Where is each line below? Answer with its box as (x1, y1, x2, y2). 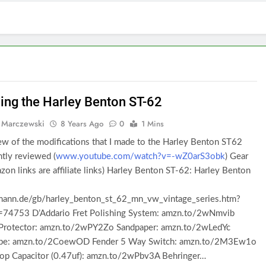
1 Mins (141, 118, 164, 129)
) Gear (225, 152, 249, 161)
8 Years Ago (61, 118, 104, 129)
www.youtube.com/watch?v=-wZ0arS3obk (56, 152, 226, 161)
